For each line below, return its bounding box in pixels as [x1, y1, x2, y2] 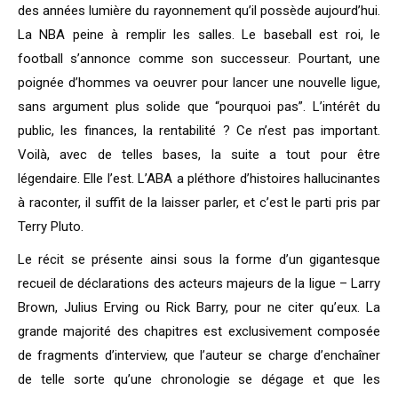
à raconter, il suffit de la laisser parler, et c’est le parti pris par [18, 195, 380, 211]
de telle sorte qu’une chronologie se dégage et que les [18, 371, 380, 388]
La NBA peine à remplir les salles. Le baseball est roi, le [18, 27, 380, 44]
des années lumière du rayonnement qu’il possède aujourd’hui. [18, 3, 380, 20]
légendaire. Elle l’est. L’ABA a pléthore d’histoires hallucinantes [18, 171, 380, 187]
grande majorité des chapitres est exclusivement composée [18, 323, 380, 340]
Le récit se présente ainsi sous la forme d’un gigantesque [18, 251, 380, 268]
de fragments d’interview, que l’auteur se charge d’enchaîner [18, 347, 380, 364]
